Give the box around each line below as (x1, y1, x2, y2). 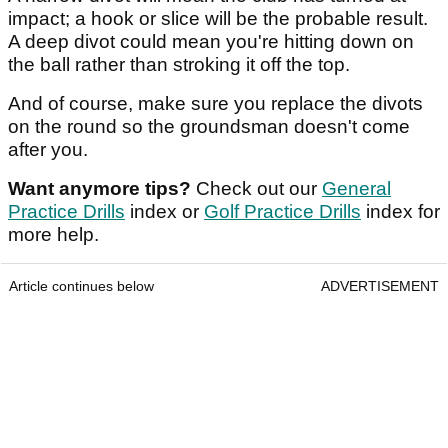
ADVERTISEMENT (321, 278, 439, 295)
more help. (8, 224, 99, 246)
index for (361, 201, 440, 223)
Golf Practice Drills (204, 201, 361, 223)
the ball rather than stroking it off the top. (8, 54, 350, 76)
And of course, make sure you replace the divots (8, 93, 423, 115)
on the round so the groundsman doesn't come (8, 116, 410, 138)
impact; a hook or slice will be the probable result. (8, 8, 428, 30)
